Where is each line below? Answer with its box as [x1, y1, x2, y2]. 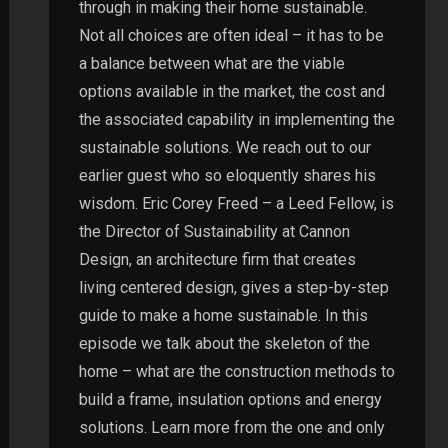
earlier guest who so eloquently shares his [78, 165, 376, 185]
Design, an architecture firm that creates [78, 249, 356, 269]
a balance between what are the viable [78, 53, 345, 73]
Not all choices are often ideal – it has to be [78, 25, 384, 45]
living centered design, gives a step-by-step [78, 277, 389, 297]
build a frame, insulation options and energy [78, 389, 382, 409]
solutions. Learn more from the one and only [78, 417, 385, 437]
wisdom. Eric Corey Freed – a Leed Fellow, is [78, 193, 394, 213]
